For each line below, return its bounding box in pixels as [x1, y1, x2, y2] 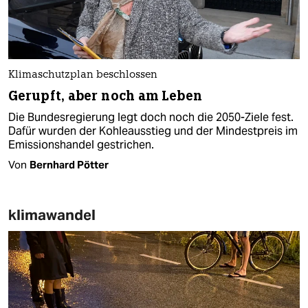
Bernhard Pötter [30, 157, 109, 171]
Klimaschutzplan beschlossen [8, 69, 157, 80]
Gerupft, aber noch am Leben [8, 87, 202, 104]
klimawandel [8, 205, 96, 224]
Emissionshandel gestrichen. [8, 137, 154, 152]
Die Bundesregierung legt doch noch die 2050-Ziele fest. [8, 109, 294, 124]
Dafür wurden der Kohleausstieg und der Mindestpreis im [8, 123, 298, 138]
